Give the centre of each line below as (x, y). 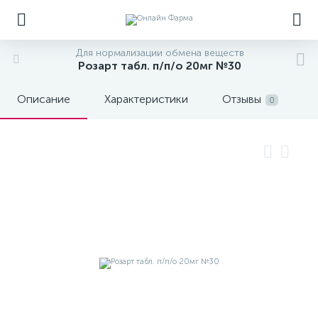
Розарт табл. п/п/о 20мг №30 (160, 66)
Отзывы (242, 99)
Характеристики (146, 99)
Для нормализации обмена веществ (160, 53)
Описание (44, 99)
